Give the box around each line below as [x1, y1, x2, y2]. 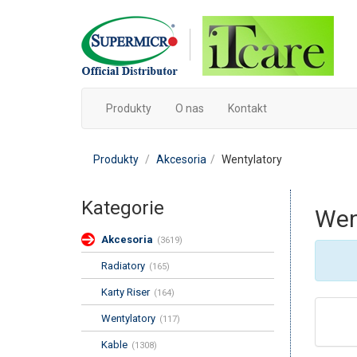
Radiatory [101, 260, 145, 272]
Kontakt [228, 102, 267, 115]
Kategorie [81, 197, 164, 219]
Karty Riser [101, 286, 150, 298]
